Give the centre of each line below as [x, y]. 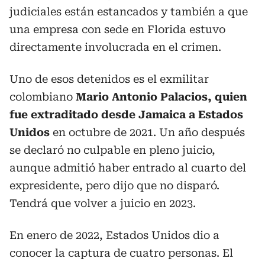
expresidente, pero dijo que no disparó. [114, 185]
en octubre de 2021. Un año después [149, 132]
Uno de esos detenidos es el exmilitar [109, 79]
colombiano [43, 96]
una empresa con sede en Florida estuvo [117, 29]
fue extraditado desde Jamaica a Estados [126, 114]
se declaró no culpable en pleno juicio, [112, 150]
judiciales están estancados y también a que [129, 11]
